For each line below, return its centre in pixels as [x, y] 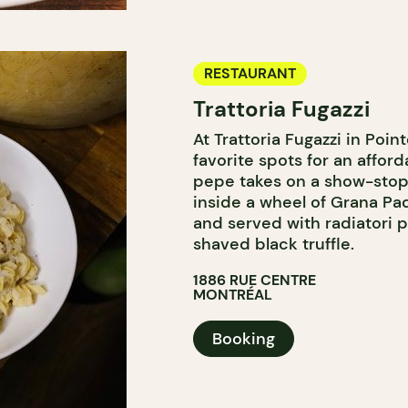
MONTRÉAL [232, 295]
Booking [243, 339]
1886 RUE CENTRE [254, 280]
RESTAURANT [250, 73]
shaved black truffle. [273, 244]
